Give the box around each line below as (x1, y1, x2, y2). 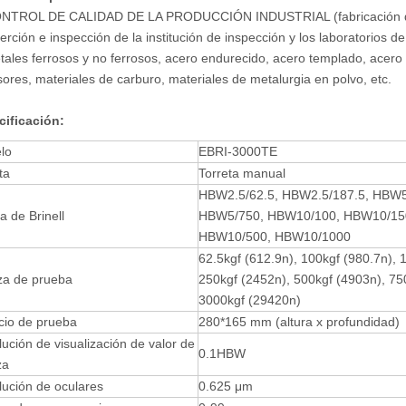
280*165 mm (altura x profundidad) (198, 314, 400, 329)
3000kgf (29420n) (198, 293, 301, 307)
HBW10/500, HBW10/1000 (198, 229, 351, 244)
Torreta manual (198, 166, 285, 180)
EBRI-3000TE (198, 144, 277, 159)
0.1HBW (198, 346, 246, 361)
